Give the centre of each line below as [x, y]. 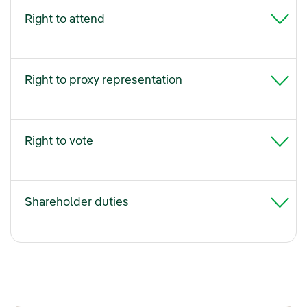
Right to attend [65, 19]
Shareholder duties [77, 203]
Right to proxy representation [103, 81]
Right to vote [59, 142]
